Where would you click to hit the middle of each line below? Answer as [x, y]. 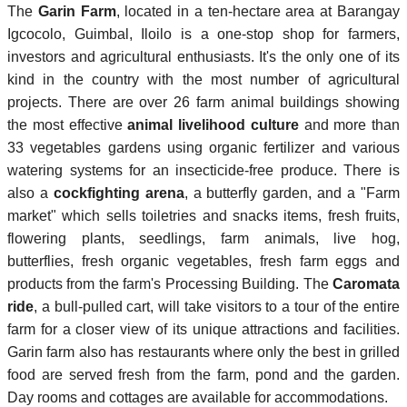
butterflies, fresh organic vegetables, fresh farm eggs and [203, 261]
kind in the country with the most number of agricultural [203, 79]
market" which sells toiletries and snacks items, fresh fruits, [203, 215]
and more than [349, 124]
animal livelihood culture [213, 124]
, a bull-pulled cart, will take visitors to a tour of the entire [217, 306]
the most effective [68, 124]
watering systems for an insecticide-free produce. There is [203, 170]
